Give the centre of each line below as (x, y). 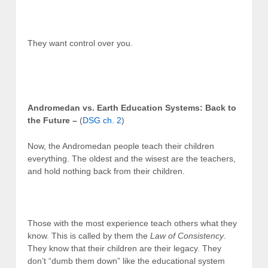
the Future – (52, 120)
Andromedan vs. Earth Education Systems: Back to (132, 107)
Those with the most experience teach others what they (132, 223)
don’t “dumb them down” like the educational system (126, 261)
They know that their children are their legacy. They (124, 248)
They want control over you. (80, 43)
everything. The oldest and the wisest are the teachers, (132, 159)
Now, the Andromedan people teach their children (121, 146)
